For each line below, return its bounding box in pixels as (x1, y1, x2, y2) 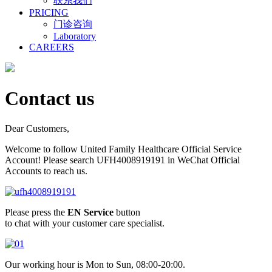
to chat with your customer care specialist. (5, 217, 165, 228)
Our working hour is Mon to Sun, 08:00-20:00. (5, 259, 185, 270)
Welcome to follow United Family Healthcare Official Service (5, 143, 242, 154)
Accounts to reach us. (5, 165, 87, 176)
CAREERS (29, 42, 74, 52)
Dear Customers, (5, 123, 69, 134)
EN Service (67, 206, 114, 217)
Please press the (5, 206, 67, 217)
